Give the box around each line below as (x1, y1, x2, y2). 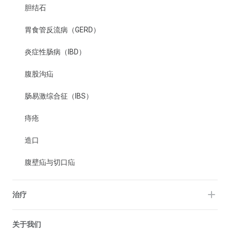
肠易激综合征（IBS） (25, 91, 93, 100)
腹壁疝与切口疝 (25, 158, 75, 166)
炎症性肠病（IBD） (25, 47, 86, 56)
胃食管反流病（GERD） (25, 25, 100, 34)
